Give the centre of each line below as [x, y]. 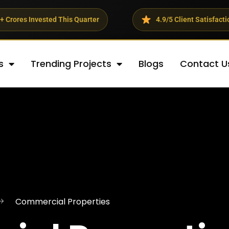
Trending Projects [71, 64]
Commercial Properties [62, 201]
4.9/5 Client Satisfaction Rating [155, 19]
